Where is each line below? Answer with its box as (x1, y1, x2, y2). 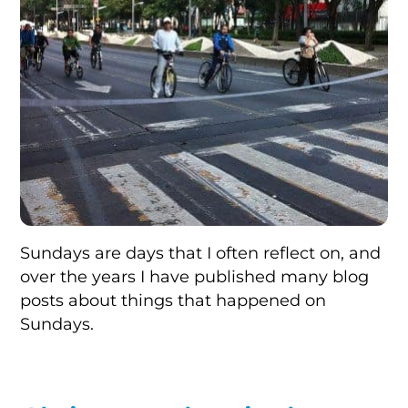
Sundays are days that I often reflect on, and (20, 243, 382, 263)
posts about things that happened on (20, 291, 327, 311)
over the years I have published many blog (20, 267, 370, 287)
